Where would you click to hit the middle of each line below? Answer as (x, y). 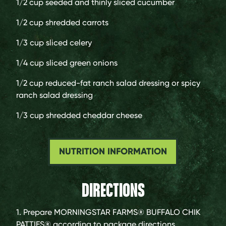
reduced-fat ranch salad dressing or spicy (123, 83)
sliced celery (69, 43)
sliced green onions (82, 63)
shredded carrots (77, 23)
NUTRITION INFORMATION (113, 152)
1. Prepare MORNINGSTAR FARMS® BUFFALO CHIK (108, 212)
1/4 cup (30, 63)
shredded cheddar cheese (94, 116)
